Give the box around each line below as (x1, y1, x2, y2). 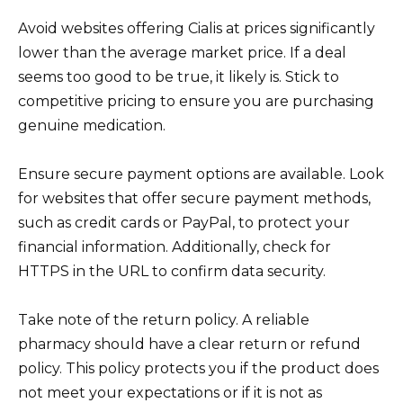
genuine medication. (18, 116, 166, 134)
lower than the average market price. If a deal (18, 43, 346, 61)
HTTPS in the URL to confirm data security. (18, 263, 326, 281)
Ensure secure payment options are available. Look (18, 166, 384, 184)
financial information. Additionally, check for (18, 238, 331, 256)
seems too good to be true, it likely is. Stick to (18, 67, 339, 85)
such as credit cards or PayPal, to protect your (18, 214, 350, 232)
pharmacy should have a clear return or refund (18, 336, 361, 354)
